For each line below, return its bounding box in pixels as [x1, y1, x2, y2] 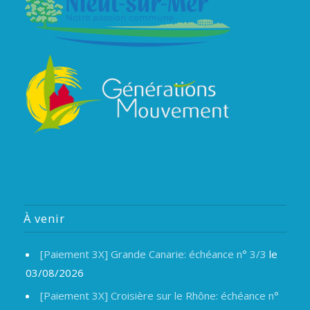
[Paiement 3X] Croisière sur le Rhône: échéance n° [39, 289, 279, 303]
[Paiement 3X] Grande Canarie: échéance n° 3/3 [39, 247, 266, 262]
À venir [23, 210, 65, 227]
